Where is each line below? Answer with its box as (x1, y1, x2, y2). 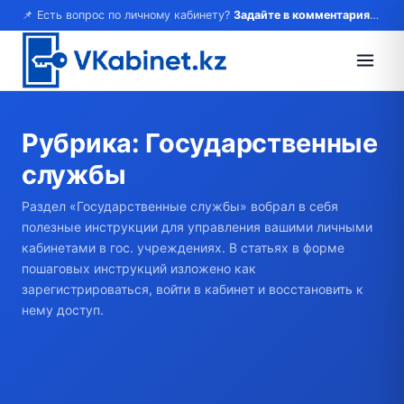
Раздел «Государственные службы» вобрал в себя (22, 198, 338, 214)
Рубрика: (22, 127, 146, 159)
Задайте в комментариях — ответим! (234, 8, 370, 22)
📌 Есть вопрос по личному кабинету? (22, 8, 234, 22)
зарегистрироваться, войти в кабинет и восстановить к (22, 281, 363, 297)
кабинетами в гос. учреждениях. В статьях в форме (22, 240, 344, 255)
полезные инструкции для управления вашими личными (22, 219, 372, 234)
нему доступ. (22, 302, 104, 317)
